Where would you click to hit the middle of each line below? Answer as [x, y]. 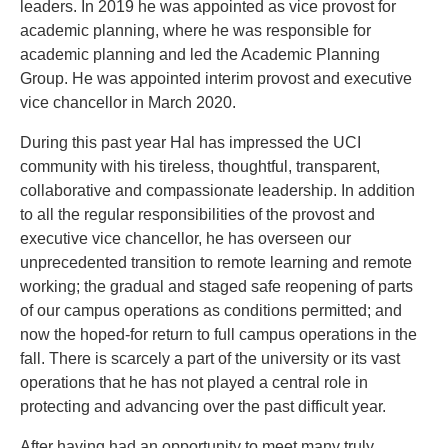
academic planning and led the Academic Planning [200, 55]
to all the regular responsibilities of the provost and [197, 215]
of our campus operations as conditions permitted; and [211, 311]
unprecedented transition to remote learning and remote [216, 263]
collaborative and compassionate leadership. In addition [217, 191]
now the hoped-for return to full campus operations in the [218, 335]
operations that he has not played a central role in [194, 383]
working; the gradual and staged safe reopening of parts [216, 287]
